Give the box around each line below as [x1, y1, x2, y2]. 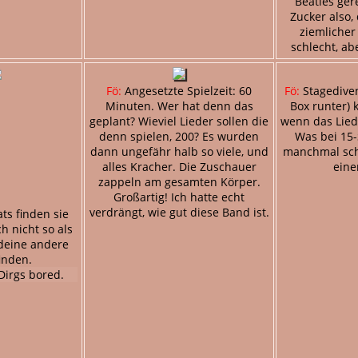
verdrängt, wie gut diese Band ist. [89, 204, 269, 220]
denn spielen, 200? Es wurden [99, 128, 259, 144]
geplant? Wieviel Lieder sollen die [89, 113, 268, 129]
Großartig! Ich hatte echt [113, 189, 245, 205]
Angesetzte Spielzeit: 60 [121, 82, 252, 98]
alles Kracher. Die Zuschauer [101, 158, 257, 174]
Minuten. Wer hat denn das [105, 97, 253, 113]
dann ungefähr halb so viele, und [89, 143, 268, 159]
